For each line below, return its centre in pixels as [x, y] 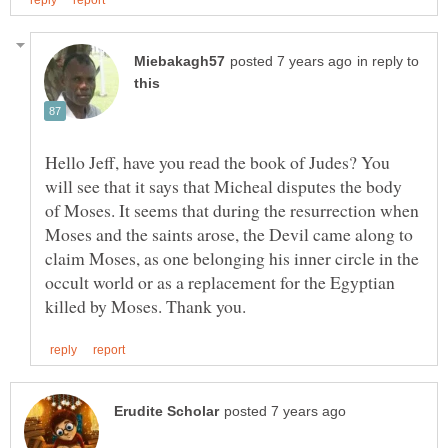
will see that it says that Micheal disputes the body [223, 185]
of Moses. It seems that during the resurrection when [232, 209]
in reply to [388, 61]
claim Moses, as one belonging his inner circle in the [232, 257]
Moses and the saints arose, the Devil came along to [229, 233]
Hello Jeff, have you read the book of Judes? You [217, 161]
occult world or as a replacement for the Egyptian [220, 281]
